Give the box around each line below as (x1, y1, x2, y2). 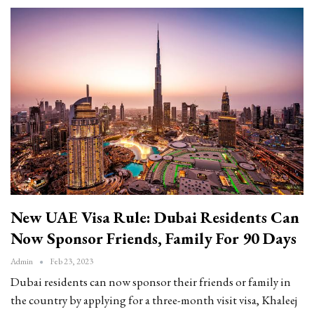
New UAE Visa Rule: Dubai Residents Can (11, 207, 299, 228)
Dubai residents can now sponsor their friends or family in (11, 274, 291, 290)
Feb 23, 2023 (50, 256, 93, 268)
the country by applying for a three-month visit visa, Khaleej (11, 292, 297, 308)
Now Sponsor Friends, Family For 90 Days (11, 228, 296, 250)
